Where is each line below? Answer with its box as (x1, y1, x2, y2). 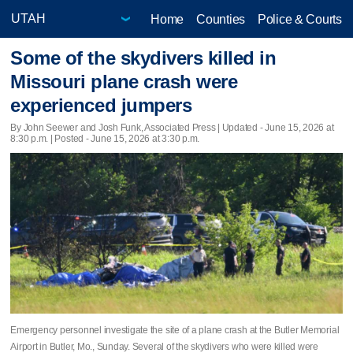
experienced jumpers (10, 95, 192, 117)
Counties (196, 12, 245, 26)
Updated (221, 121, 258, 133)
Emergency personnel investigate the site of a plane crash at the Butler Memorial (10, 324, 340, 336)
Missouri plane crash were (10, 71, 238, 93)
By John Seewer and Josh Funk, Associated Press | (10, 121, 222, 133)
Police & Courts (257, 12, 342, 26)
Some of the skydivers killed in (10, 47, 277, 69)
